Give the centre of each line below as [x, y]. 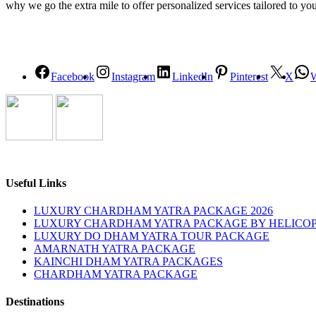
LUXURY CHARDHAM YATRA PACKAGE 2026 [153, 211]
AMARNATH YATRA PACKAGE [115, 249]
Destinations [35, 302]
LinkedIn [193, 76]
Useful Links [36, 183]
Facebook [73, 76]
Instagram [133, 76]
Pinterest [249, 76]
